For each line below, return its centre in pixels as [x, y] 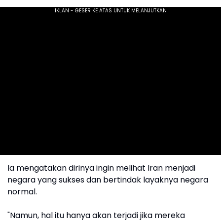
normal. [22, 192]
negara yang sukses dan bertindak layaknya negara [108, 180]
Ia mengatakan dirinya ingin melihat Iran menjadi [101, 168]
